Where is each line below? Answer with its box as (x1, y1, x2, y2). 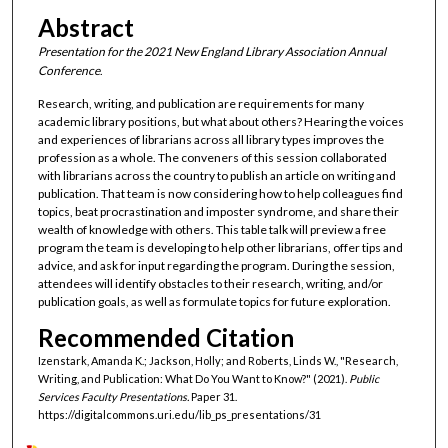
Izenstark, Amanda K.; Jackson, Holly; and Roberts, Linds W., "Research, (37, 353, 398, 367)
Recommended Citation (37, 322, 294, 352)
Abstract (37, 12, 134, 42)
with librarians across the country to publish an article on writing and (37, 168, 396, 184)
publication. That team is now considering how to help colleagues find (37, 186, 403, 202)
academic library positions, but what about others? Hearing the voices (37, 114, 404, 130)
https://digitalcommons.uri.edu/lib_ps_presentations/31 (37, 407, 321, 421)
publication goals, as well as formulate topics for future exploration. (37, 294, 391, 310)
